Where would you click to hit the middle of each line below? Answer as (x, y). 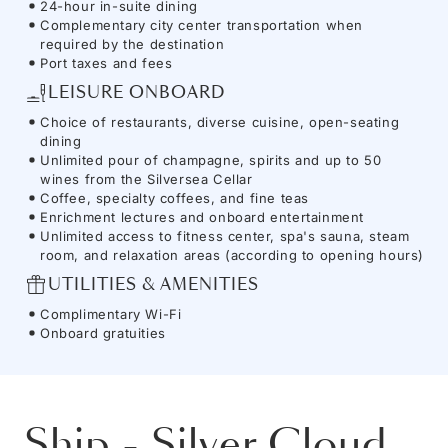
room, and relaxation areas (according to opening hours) (232, 254)
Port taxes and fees (106, 62)
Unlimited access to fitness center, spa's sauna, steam (225, 235)
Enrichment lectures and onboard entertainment (202, 216)
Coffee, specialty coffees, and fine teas (174, 197)
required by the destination (132, 43)
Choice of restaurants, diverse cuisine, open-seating (220, 121)
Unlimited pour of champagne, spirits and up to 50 (211, 159)
